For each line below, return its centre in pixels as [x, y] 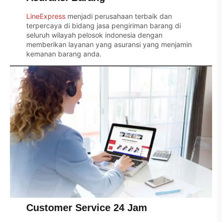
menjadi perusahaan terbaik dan [118, 16]
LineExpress [46, 16]
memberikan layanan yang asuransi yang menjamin [109, 44]
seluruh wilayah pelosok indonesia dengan [94, 35]
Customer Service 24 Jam [86, 207]
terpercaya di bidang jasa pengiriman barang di [103, 25]
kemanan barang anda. [64, 54]
